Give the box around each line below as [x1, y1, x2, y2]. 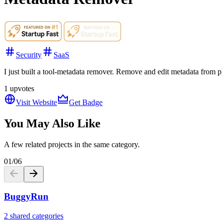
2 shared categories [4, 212, 63, 220]
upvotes [8, 84, 34, 93]
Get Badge [69, 98, 103, 107]
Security [16, 50, 42, 59]
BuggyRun [4, 191, 49, 202]
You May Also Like [4, 116, 101, 130]
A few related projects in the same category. [4, 140, 140, 149]
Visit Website [16, 98, 57, 107]
